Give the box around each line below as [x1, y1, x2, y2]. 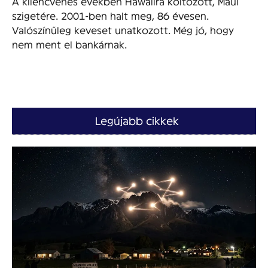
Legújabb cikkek [95, 114, 179, 127]
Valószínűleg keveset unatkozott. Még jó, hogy [12, 24, 234, 36]
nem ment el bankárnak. [12, 38, 127, 50]
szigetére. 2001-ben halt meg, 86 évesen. [12, 10, 209, 22]
